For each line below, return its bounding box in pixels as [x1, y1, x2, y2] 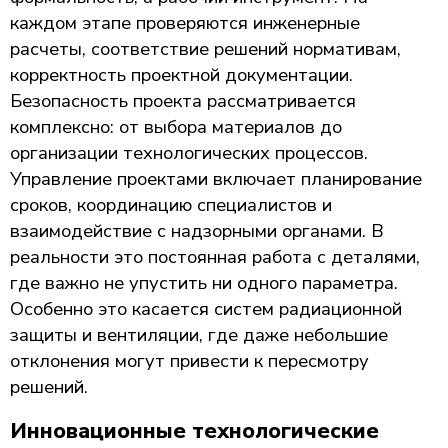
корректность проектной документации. [10, 62, 353, 87]
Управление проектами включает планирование [10, 166, 422, 191]
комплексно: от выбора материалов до [10, 114, 342, 139]
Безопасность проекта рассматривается [10, 88, 356, 113]
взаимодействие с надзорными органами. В [10, 218, 384, 243]
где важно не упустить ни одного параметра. [10, 270, 398, 295]
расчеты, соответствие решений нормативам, [10, 36, 401, 61]
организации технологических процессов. [10, 140, 368, 165]
